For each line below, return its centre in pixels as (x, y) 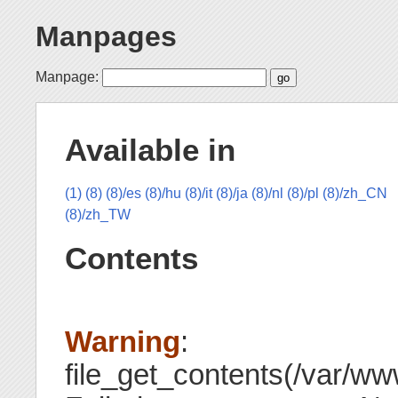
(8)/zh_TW (98, 215)
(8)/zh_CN (355, 194)
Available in (150, 150)
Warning (123, 341)
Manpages (106, 37)
